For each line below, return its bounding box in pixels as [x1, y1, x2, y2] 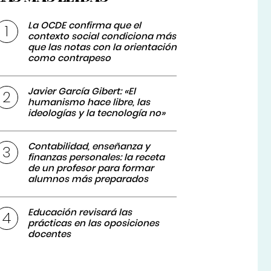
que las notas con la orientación [28, 41, 177, 54]
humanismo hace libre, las [28, 96, 151, 109]
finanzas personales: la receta [28, 151, 165, 164]
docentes [28, 227, 71, 241]
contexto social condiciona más [28, 30, 177, 43]
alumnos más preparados [28, 172, 149, 186]
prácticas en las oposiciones [28, 217, 160, 230]
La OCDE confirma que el [28, 19, 142, 32]
